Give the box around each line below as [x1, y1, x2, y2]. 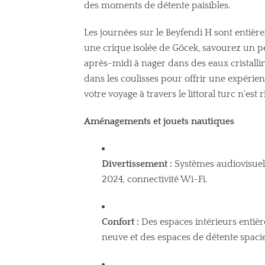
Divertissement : [102, 158, 172, 169]
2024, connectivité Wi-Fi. [102, 173, 207, 185]
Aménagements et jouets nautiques [84, 115, 234, 127]
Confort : [102, 216, 139, 227]
